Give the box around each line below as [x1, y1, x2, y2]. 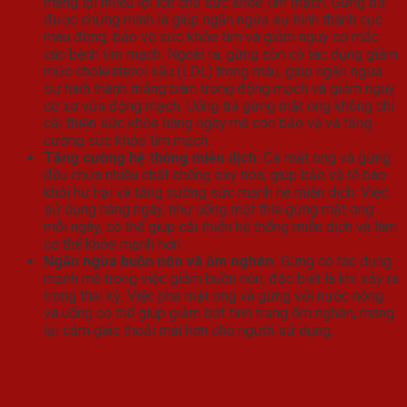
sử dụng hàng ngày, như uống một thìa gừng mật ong [44, 200, 373, 218]
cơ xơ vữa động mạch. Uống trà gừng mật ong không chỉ [44, 96, 394, 114]
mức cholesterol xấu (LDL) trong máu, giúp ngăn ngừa [44, 62, 382, 80]
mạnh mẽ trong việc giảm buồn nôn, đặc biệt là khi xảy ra [44, 269, 399, 287]
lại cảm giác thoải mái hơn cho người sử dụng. [44, 321, 333, 339]
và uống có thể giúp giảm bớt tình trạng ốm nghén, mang [44, 303, 394, 322]
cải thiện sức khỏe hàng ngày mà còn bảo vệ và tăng [44, 114, 372, 132]
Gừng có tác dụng [277, 252, 392, 270]
